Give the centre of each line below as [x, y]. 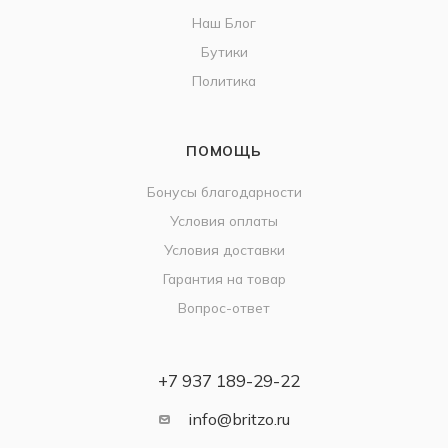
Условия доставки [224, 250]
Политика [224, 81]
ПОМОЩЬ [224, 151]
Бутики [224, 52]
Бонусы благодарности [224, 192]
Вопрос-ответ [224, 308]
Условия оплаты [224, 221]
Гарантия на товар [224, 279]
